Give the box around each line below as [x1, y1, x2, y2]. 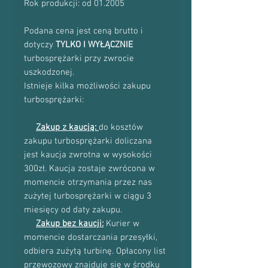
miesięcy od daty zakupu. [24, 205, 122, 215]
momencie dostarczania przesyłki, [24, 232, 157, 243]
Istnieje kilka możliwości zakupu [24, 81, 151, 92]
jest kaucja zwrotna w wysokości [24, 150, 152, 160]
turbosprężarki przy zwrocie [24, 53, 134, 64]
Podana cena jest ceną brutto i [24, 26, 143, 36]
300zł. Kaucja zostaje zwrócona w [24, 163, 155, 174]
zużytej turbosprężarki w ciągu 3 [24, 191, 151, 202]
